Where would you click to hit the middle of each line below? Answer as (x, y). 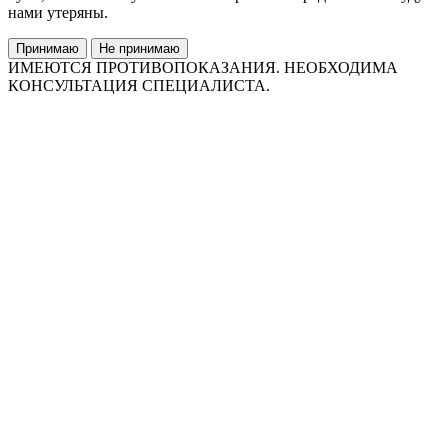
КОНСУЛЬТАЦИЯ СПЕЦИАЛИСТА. (139, 85)
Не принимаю (139, 48)
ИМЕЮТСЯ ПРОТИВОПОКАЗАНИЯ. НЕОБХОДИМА (203, 67)
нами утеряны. (58, 12)
